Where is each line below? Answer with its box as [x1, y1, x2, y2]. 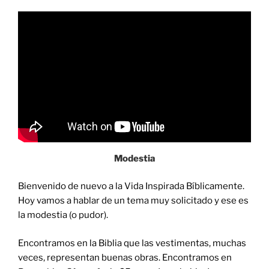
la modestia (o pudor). [18, 210, 108, 221]
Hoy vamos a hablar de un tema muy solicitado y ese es [18, 195, 249, 207]
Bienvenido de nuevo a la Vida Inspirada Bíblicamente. [18, 181, 244, 192]
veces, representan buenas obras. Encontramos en [18, 252, 232, 263]
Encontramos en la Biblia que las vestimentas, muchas [18, 237, 246, 249]
